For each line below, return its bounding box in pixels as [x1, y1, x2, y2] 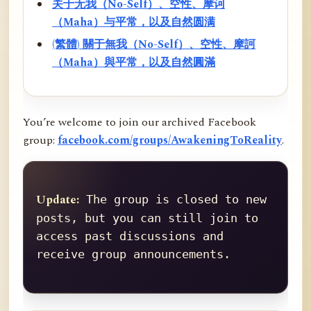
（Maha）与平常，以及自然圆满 [52, 14, 216, 31]
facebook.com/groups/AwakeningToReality [58, 131, 282, 149]
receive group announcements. [36, 247, 230, 261]
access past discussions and [36, 229, 224, 243]
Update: [36, 191, 79, 209]
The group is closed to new [79, 192, 267, 206]
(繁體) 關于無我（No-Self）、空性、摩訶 [52, 35, 256, 53]
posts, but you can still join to [36, 211, 258, 225]
